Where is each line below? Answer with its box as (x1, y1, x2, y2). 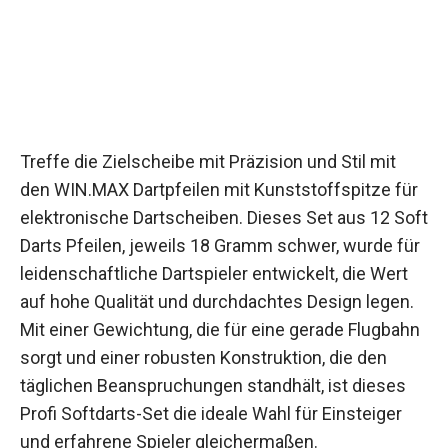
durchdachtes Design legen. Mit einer (20, 304, 315, 326)
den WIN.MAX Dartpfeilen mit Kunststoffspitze (20, 164, 391, 186)
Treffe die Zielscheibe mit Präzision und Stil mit (20, 136, 396, 158)
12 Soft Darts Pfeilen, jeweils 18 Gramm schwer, (20, 220, 401, 242)
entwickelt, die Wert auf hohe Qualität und (20, 276, 348, 298)
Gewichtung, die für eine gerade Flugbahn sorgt (20, 332, 393, 354)
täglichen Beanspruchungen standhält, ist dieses (20, 388, 406, 410)
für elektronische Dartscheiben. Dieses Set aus (20, 192, 393, 214)
